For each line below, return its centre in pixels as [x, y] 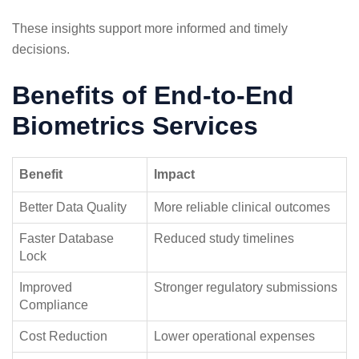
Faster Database [67, 238]
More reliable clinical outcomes [242, 207]
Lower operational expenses [234, 336]
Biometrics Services [135, 125]
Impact [174, 174]
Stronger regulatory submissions [246, 287]
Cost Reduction [63, 336]
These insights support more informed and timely [150, 28]
